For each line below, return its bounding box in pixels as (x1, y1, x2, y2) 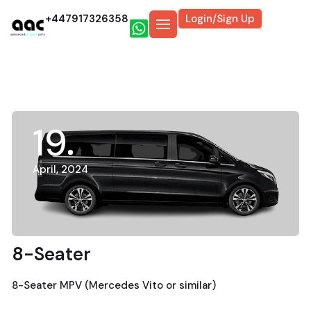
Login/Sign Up (185, 12, 255, 26)
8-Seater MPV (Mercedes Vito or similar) (12, 278, 216, 292)
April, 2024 (33, 162, 88, 176)
